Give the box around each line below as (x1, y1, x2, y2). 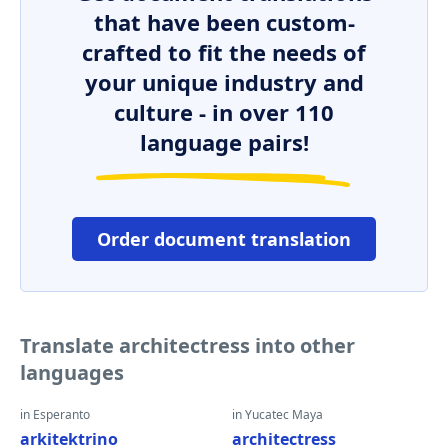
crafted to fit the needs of (82, 37, 366, 67)
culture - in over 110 (114, 97, 334, 127)
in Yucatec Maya (232, 406, 323, 423)
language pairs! (139, 127, 309, 157)
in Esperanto (20, 406, 90, 423)
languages (20, 359, 124, 386)
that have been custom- (93, 7, 355, 37)
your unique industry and (84, 67, 364, 97)
